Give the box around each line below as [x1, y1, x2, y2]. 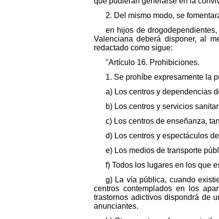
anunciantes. [94, 201, 138, 210]
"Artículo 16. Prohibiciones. [106, 58, 199, 66]
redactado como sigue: [94, 43, 173, 52]
